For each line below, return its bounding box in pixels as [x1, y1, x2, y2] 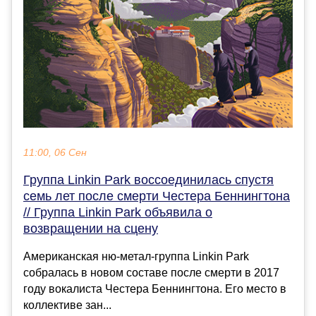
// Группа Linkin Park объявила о [23, 205, 212, 219]
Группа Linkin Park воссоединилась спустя [23, 172, 274, 187]
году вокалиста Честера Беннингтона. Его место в [23, 282, 286, 295]
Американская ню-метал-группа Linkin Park [23, 250, 249, 262]
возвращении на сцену [23, 221, 158, 236]
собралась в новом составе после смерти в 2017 [23, 266, 279, 279]
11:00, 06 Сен [23, 147, 87, 158]
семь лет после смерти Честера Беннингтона [23, 188, 290, 203]
